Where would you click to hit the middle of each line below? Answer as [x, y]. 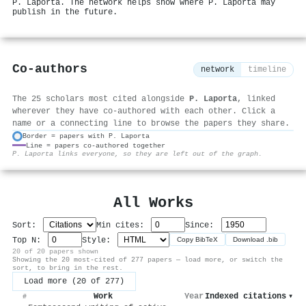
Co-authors [50, 70]
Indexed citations [246, 296]
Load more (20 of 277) [74, 281]
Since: [202, 225]
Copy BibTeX [198, 240]
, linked [256, 99]
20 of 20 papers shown [55, 251]
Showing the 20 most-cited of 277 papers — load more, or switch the [148, 259]
